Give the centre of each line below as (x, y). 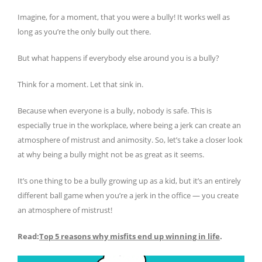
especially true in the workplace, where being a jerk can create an (129, 125)
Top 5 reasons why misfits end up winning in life (130, 237)
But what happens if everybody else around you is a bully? (119, 58)
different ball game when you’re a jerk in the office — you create (128, 196)
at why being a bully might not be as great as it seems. (111, 155)
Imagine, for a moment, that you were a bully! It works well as (124, 17)
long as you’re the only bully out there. (84, 32)
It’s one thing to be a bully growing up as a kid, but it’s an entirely (129, 181)
